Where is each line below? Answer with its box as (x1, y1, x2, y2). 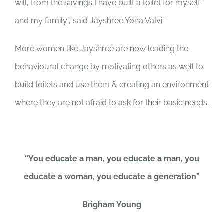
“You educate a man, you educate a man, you (24, 154, 199, 163)
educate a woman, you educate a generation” (24, 172, 200, 181)
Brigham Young (82, 200, 141, 209)
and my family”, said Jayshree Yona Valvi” (15, 16, 165, 25)
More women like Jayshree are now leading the (15, 44, 188, 53)
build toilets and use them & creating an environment (15, 80, 209, 89)
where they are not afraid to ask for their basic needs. (15, 98, 209, 107)
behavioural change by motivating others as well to (15, 62, 203, 71)
